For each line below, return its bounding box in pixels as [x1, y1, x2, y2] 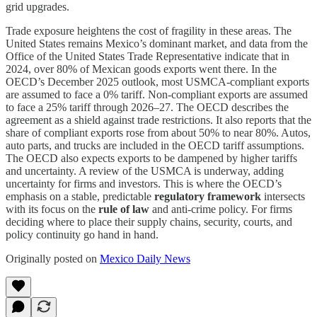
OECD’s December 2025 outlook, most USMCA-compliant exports [6, 75, 309, 88]
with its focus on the [6, 202, 98, 215]
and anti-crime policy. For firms [149, 202, 292, 215]
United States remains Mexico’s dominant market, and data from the [6, 37, 308, 50]
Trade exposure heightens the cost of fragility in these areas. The [6, 24, 292, 37]
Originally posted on [6, 252, 100, 265]
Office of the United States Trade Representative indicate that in [6, 50, 289, 62]
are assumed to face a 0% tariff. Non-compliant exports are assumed [6, 88, 308, 100]
